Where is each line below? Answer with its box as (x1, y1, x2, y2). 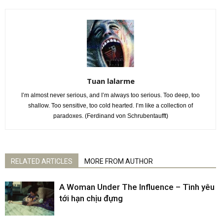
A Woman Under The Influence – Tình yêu (59, 182, 215, 192)
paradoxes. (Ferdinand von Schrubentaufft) (53, 112, 168, 119)
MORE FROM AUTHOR (84, 157, 153, 165)
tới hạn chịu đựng (59, 193, 123, 203)
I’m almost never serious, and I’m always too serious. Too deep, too (21, 91, 200, 99)
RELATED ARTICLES (11, 157, 73, 165)
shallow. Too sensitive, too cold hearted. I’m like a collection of (28, 102, 193, 109)
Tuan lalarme (86, 75, 135, 86)
